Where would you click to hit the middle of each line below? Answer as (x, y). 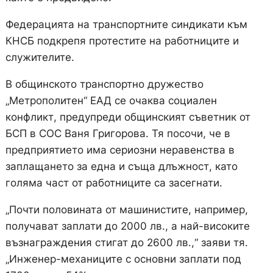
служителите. (40, 58)
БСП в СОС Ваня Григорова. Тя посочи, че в (118, 134)
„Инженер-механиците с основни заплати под (123, 259)
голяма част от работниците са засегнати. (114, 183)
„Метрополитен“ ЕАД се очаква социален (111, 101)
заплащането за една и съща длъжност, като (121, 167)
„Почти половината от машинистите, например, (126, 210)
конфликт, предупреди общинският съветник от (128, 117)
